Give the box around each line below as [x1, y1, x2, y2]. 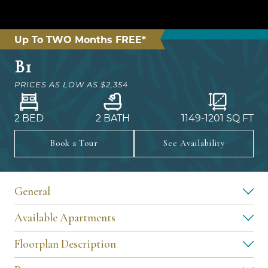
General [14, 184, 50, 199]
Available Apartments [14, 210, 115, 225]
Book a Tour [50, 138, 98, 148]
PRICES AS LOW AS [14, 79, 98, 89]
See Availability [163, 138, 225, 148]
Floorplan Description [14, 236, 116, 251]
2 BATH [95, 111, 130, 124]
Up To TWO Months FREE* [14, 32, 146, 45]
